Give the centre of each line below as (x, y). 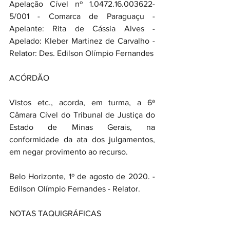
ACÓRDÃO (29, 78)
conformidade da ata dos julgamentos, (82, 139)
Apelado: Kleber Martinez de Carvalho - (82, 41)
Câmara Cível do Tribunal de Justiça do (82, 115)
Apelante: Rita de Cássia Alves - (82, 28)
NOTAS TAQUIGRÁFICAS (55, 213)
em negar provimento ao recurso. (69, 152)
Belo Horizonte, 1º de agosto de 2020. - (82, 176)
